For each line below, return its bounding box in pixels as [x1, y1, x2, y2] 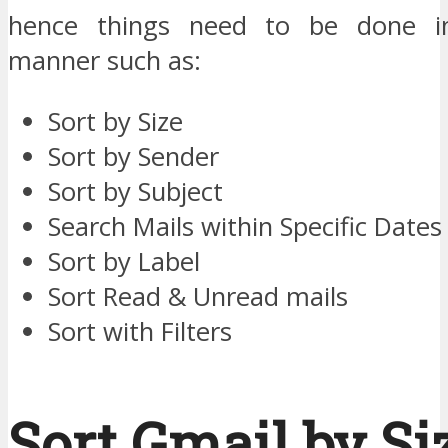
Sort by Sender [48, 139, 219, 175]
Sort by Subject [48, 174, 223, 210]
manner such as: [8, 43, 201, 79]
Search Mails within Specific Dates [48, 209, 442, 245]
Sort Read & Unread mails [48, 279, 348, 315]
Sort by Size [48, 104, 183, 140]
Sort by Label [48, 244, 200, 280]
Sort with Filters [48, 314, 232, 350]
